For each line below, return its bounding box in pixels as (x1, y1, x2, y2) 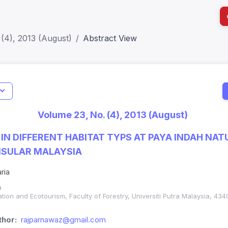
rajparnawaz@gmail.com (21, 215, 106, 225)
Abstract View (83, 33, 137, 43)
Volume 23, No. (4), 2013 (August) (38, 109, 188, 121)
